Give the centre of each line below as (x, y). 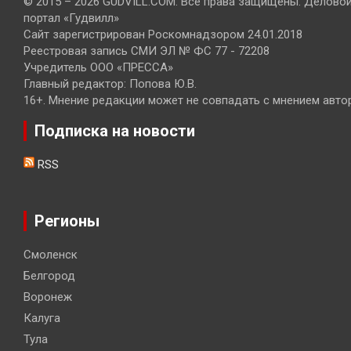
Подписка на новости (115, 130)
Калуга (42, 318)
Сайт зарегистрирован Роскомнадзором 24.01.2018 (163, 34)
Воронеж (48, 297)
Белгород (49, 275)
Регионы (67, 221)
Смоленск (51, 254)
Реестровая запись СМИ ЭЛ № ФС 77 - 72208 (147, 51)
